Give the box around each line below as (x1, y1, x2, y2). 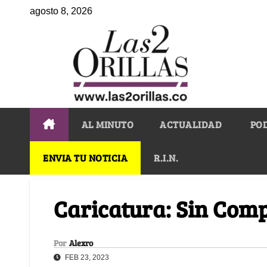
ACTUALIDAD (160, 117, 222, 131)
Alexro (69, 237, 93, 249)
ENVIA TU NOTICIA (43, 151, 128, 164)
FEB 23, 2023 (63, 253, 109, 262)
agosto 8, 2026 (30, 6, 92, 16)
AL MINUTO (81, 117, 133, 131)
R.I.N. (154, 151, 178, 164)
